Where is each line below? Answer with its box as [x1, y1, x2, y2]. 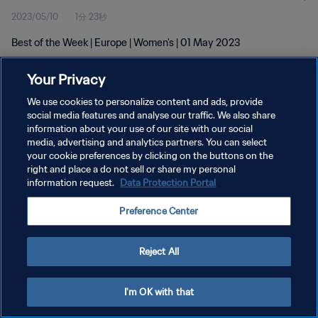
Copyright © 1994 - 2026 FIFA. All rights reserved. [11, 199, 172, 208]
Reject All [138, 246, 180, 258]
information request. [27, 177, 117, 189]
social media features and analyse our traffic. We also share [27, 109, 276, 121]
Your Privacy [27, 70, 106, 88]
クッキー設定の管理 [11, 177, 88, 187]
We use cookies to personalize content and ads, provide [27, 96, 263, 108]
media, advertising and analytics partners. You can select [27, 136, 268, 148]
